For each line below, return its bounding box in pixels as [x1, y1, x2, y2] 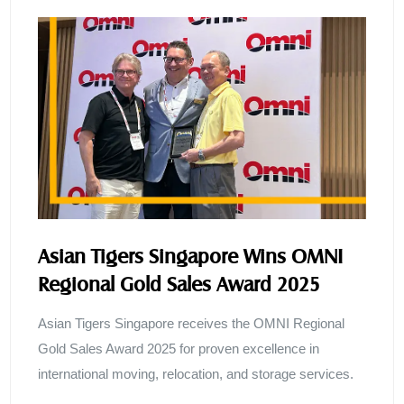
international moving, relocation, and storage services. [38, 366, 354, 382]
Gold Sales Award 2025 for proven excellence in [38, 341, 320, 357]
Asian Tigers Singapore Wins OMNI [38, 243, 344, 269]
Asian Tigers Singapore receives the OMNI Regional [38, 316, 345, 332]
